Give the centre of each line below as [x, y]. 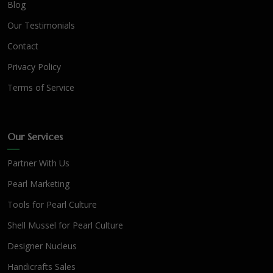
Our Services [35, 136]
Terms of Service [41, 87]
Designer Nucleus [42, 246]
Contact [23, 46]
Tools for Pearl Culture [52, 204]
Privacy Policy [34, 66]
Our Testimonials [41, 25]
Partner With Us [38, 163]
